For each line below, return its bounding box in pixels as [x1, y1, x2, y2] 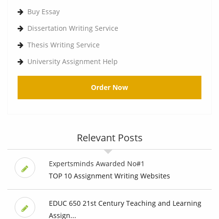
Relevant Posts [76, 131, 143, 145]
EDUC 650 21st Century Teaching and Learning [48, 198, 201, 208]
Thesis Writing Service [27, 40, 100, 50]
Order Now [91, 83, 128, 92]
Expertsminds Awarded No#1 [48, 159, 145, 169]
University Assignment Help [27, 57, 118, 66]
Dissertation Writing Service [27, 23, 118, 33]
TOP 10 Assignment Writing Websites [48, 171, 170, 181]
